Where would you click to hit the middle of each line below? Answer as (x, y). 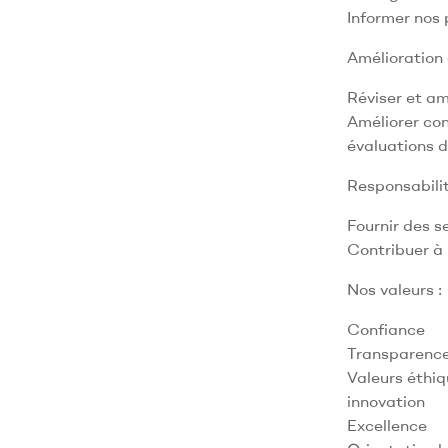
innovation (385, 400)
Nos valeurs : (394, 288)
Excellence (386, 424)
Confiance (385, 328)
